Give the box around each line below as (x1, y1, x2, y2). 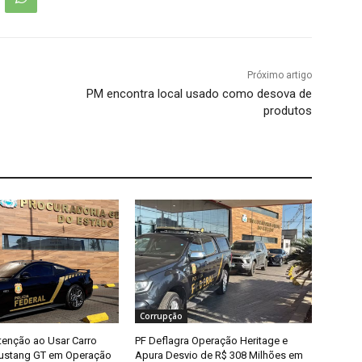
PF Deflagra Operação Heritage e (135, 335, 288, 347)
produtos (263, 103, 312, 119)
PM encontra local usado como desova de (86, 86, 312, 102)
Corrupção (140, 310, 183, 322)
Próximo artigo (246, 69, 312, 82)
